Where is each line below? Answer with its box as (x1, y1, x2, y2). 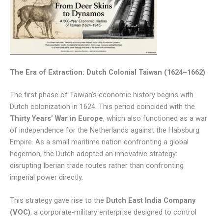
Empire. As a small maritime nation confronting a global (10, 137, 189, 146)
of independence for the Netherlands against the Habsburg (10, 125, 199, 135)
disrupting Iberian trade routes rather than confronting (10, 161, 184, 170)
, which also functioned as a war (103, 113, 207, 123)
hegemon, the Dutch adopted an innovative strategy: (10, 149, 177, 158)
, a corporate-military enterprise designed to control (30, 207, 196, 217)
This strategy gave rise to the (10, 195, 106, 205)
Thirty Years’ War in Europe (10, 113, 103, 123)
